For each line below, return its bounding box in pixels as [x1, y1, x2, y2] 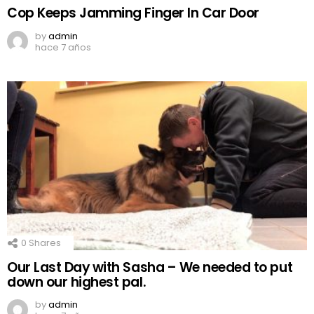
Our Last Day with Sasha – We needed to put [7, 257, 293, 277]
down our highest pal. [7, 272, 146, 292]
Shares [27, 235, 61, 250]
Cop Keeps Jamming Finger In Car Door [7, 4, 259, 23]
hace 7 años [35, 40, 91, 54]
